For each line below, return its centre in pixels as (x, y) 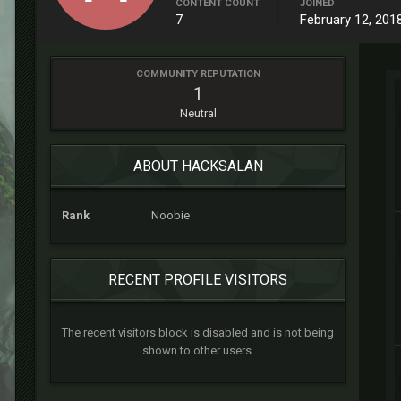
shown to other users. (198, 350)
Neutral (198, 113)
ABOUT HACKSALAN (198, 166)
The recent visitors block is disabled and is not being (198, 333)
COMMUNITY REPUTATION (198, 74)
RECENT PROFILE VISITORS (198, 280)
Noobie (171, 215)
